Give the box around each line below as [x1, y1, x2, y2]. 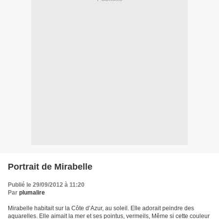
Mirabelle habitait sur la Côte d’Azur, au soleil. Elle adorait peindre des [8, 205, 194, 212]
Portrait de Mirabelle [8, 162, 92, 172]
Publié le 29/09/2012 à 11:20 [8, 181, 85, 189]
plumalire [19, 189, 45, 197]
